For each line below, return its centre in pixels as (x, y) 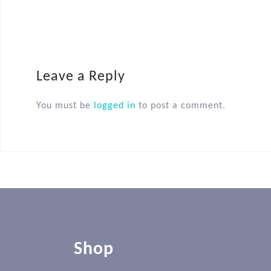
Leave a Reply (81, 77)
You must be (65, 106)
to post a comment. (181, 106)
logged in (115, 106)
